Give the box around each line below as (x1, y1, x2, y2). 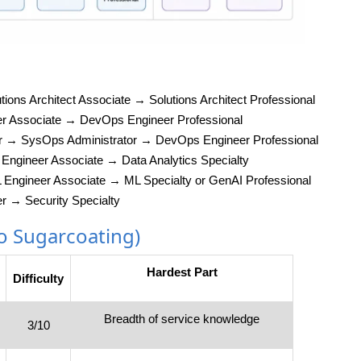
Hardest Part (146, 265, 218, 280)
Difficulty (13, 272, 64, 286)
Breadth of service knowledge (104, 312, 259, 326)
